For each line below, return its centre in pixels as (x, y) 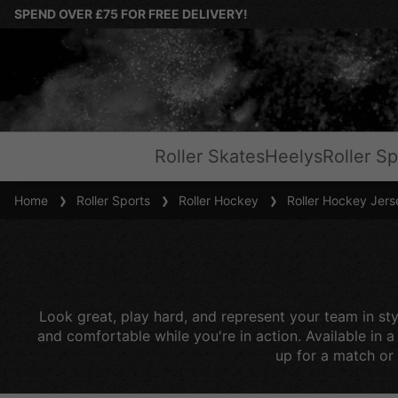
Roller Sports (110, 200)
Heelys (294, 156)
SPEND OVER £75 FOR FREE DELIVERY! (131, 14)
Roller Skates (210, 156)
